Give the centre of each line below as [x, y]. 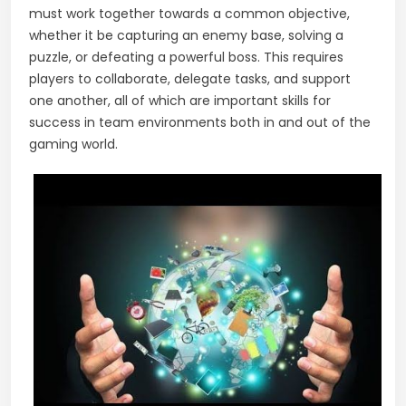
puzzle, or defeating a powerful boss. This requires [186, 57]
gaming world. [73, 144]
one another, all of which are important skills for [180, 100]
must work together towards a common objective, [189, 13]
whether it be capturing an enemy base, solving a [186, 35]
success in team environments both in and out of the [200, 122]
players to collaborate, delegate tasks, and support [190, 78]
